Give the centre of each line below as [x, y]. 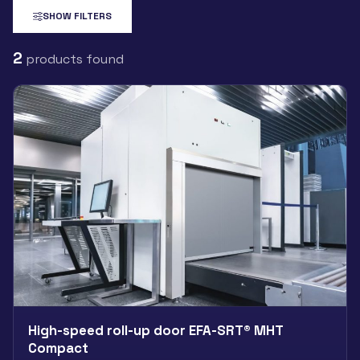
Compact [58, 348]
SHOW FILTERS [77, 16]
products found [73, 59]
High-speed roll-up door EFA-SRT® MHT [155, 330]
